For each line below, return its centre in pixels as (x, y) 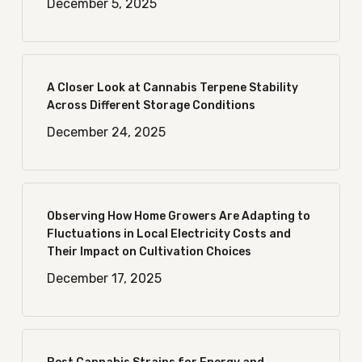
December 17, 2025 (104, 278)
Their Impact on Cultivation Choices (149, 252)
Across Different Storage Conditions (151, 105)
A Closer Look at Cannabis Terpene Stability (172, 88)
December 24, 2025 (106, 132)
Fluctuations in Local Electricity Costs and (168, 234)
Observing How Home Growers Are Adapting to (178, 216)
